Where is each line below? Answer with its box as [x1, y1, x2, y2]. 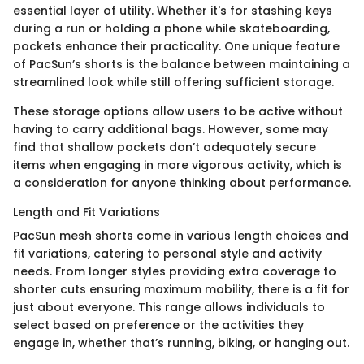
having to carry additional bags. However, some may [13, 121, 328, 138]
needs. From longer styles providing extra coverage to [13, 263, 336, 280]
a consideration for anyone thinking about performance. [13, 175, 351, 192]
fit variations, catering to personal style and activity [13, 245, 322, 262]
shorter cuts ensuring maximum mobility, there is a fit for [13, 281, 349, 298]
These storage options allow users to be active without [13, 103, 343, 120]
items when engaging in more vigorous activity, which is [13, 157, 342, 174]
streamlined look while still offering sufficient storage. [13, 74, 334, 91]
